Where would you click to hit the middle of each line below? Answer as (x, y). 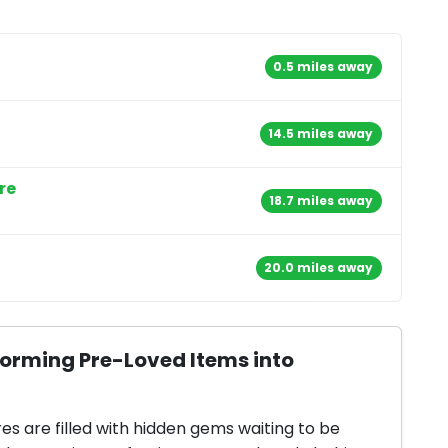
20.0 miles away (319, 268)
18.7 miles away (321, 201)
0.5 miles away (323, 67)
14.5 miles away (321, 134)
